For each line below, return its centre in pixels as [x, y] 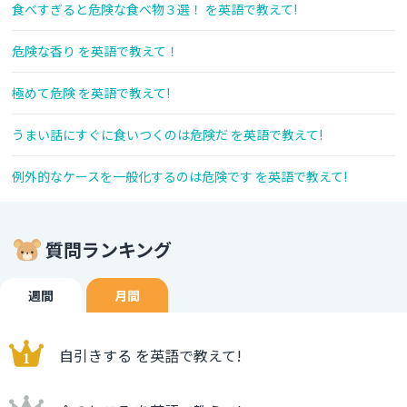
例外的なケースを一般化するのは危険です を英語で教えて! [179, 177]
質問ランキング [109, 250]
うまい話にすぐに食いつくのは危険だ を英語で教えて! [167, 135]
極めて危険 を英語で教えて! [91, 93]
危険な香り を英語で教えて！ [95, 51]
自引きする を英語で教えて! [150, 356]
